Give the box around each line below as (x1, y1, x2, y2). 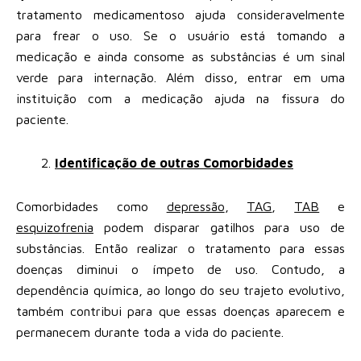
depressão (166, 198, 225, 214)
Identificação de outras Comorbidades (55, 155, 293, 170)
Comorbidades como (16, 198, 167, 214)
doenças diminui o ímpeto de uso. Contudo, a (16, 261, 345, 276)
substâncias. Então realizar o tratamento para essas (16, 240, 345, 255)
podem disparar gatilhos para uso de (93, 219, 345, 234)
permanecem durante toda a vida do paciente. (16, 324, 284, 339)
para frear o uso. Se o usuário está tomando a (16, 27, 345, 43)
